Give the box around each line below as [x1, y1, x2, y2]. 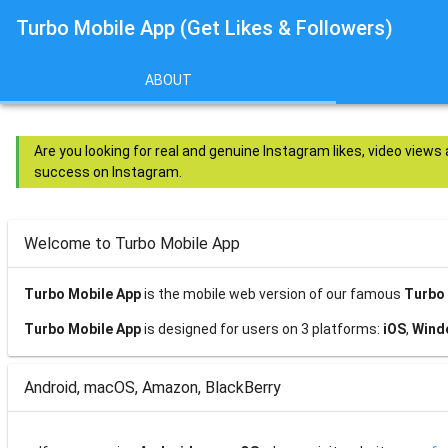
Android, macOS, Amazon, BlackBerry [24, 378, 281, 397]
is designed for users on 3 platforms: [141, 321, 383, 337]
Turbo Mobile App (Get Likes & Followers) [16, 16, 393, 40]
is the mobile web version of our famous [141, 286, 404, 302]
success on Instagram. [34, 164, 182, 180]
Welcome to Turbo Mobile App [24, 234, 240, 253]
